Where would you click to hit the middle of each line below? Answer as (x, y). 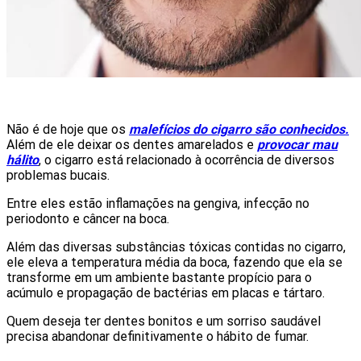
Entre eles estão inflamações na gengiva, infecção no (158, 203)
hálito (23, 160)
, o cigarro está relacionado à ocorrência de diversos (187, 160)
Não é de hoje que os (68, 129)
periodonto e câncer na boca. (88, 218)
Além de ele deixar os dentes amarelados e (132, 144)
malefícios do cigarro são (204, 129)
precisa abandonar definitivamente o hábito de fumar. (158, 336)
